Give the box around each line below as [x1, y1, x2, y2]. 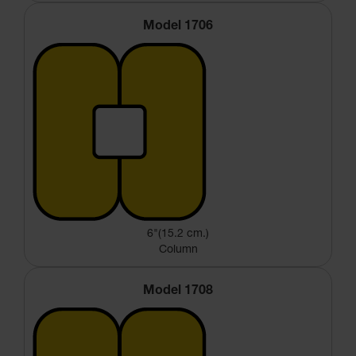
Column [158, 244, 198, 256]
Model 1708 [143, 284, 213, 298]
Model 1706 [143, 20, 213, 33]
